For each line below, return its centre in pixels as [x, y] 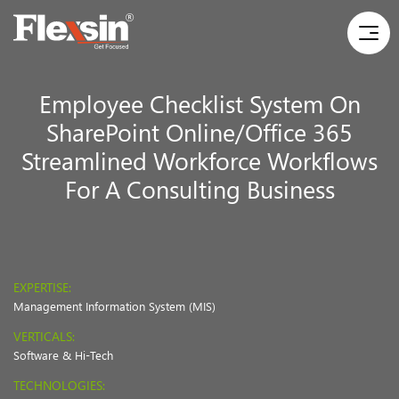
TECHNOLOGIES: [59, 385]
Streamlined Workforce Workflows [199, 160]
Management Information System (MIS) [114, 306]
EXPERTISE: [42, 287]
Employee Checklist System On [199, 103]
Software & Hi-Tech [63, 355]
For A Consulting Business [199, 188]
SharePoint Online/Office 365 [199, 131]
